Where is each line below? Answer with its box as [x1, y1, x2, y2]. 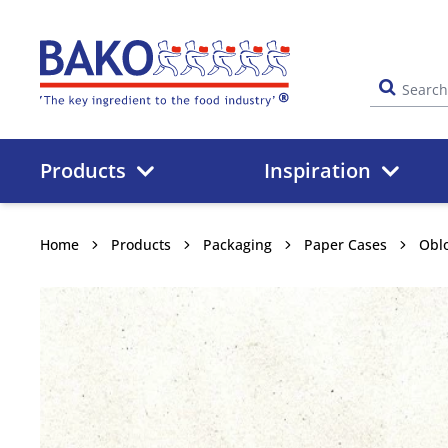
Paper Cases [304, 235, 387, 254]
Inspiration [264, 157, 372, 184]
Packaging [203, 235, 272, 254]
